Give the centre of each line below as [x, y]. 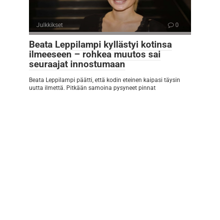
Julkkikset [50, 25]
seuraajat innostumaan [77, 64]
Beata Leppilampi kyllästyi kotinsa [100, 45]
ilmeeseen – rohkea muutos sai [95, 55]
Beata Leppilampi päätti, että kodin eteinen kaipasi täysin [105, 80]
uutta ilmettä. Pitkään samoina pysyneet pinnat [92, 88]
